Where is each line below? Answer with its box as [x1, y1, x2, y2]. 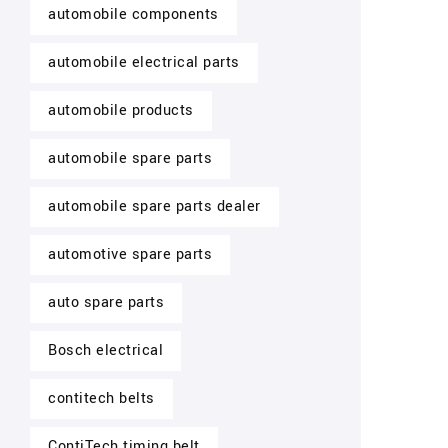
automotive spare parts [48, 244, 212, 265]
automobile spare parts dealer [48, 196, 261, 217]
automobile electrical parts [48, 52, 240, 73]
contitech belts [48, 388, 155, 409]
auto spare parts [48, 292, 164, 313]
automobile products [48, 100, 194, 121]
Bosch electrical [48, 340, 163, 361]
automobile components [48, 4, 219, 25]
